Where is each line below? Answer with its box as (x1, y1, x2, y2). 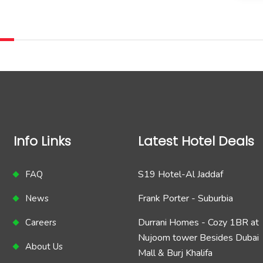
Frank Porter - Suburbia (138, 192, 234, 205)
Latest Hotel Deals (138, 132, 255, 151)
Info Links (14, 132, 72, 151)
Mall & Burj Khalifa (138, 247, 213, 260)
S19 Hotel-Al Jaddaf (138, 168, 224, 181)
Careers (25, 217, 57, 229)
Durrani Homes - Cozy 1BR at (138, 216, 259, 230)
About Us (25, 241, 63, 253)
